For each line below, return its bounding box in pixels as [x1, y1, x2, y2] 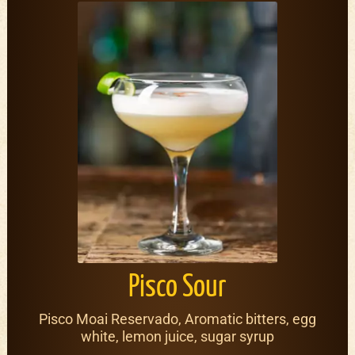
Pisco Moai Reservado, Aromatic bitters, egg [38, 310, 316, 327]
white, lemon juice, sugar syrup [80, 327, 274, 345]
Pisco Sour [128, 273, 227, 303]
